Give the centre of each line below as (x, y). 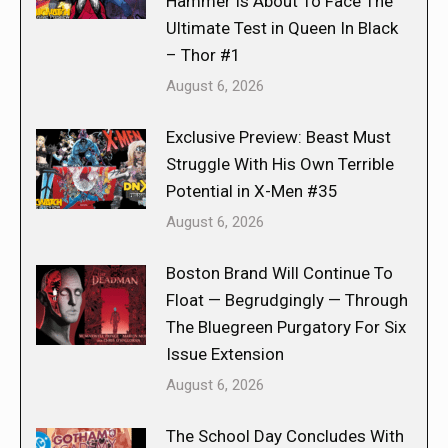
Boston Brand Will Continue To (279, 273)
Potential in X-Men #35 (252, 191)
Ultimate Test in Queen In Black (282, 28)
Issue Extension (225, 354)
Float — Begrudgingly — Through (287, 300)
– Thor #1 (203, 55)
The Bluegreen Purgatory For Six (286, 327)
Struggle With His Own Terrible (280, 164)
